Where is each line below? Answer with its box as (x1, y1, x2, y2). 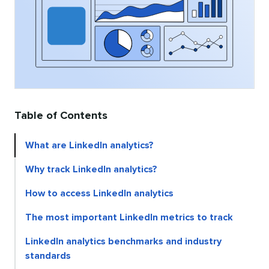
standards (25, 251, 71, 261)
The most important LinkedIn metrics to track (25, 213, 233, 223)
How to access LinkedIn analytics (25, 189, 174, 199)
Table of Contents (14, 110, 107, 122)
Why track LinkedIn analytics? (25, 165, 157, 175)
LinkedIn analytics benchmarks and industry (25, 237, 222, 247)
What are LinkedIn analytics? (25, 141, 154, 151)
